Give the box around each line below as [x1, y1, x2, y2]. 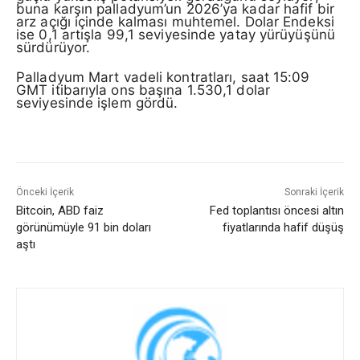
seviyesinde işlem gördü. [16, 95, 178, 112]
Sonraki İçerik [284, 186, 344, 198]
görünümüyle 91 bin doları [16, 219, 151, 235]
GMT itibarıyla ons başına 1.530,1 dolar [16, 82, 270, 99]
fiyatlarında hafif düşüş [222, 219, 344, 235]
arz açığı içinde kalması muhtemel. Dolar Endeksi [16, 14, 334, 31]
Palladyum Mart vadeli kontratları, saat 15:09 [16, 69, 310, 86]
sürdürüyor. [16, 39, 91, 56]
